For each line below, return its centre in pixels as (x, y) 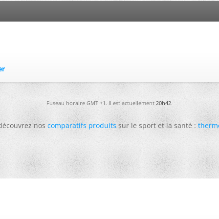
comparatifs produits (82, 125)
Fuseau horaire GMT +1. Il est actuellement (101, 103)
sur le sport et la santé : (157, 125)
